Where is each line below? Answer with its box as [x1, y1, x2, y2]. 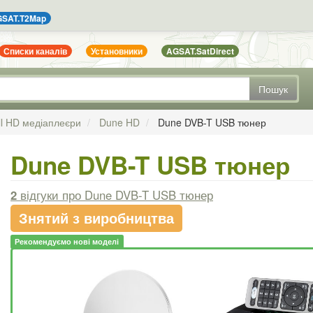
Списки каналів [3, 45, 68, 58]
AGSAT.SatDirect [166, 45, 235, 58]
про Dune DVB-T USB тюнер [62, 186, 213, 203]
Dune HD [99, 115, 140, 129]
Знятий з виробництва [19, 207, 174, 228]
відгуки [17, 186, 62, 203]
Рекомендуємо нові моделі [15, 235, 119, 247]
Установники [91, 45, 143, 58]
